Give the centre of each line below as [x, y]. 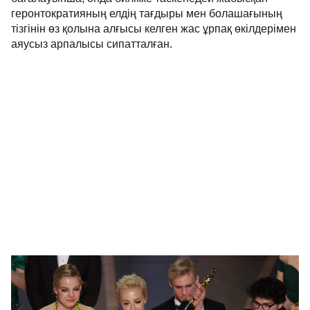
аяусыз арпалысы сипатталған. [92, 44]
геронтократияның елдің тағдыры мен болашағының [147, 13]
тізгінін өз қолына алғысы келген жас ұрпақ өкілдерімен [154, 29]
